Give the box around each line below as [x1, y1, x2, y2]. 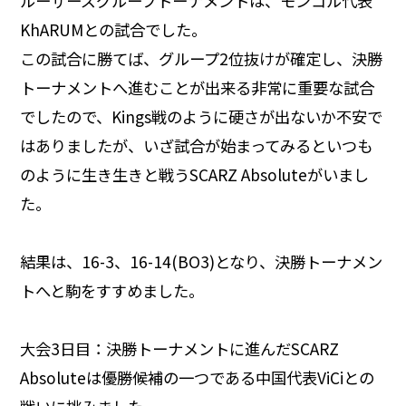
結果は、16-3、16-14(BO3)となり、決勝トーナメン [19, 250, 382, 274]
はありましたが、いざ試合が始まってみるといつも [19, 134, 372, 158]
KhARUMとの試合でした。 [19, 18, 207, 42]
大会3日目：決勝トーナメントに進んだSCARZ [19, 337, 339, 361]
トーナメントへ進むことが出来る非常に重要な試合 [19, 76, 374, 100]
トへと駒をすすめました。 [19, 279, 204, 303]
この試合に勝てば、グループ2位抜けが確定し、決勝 [19, 47, 382, 71]
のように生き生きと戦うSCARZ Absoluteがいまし [19, 163, 369, 187]
